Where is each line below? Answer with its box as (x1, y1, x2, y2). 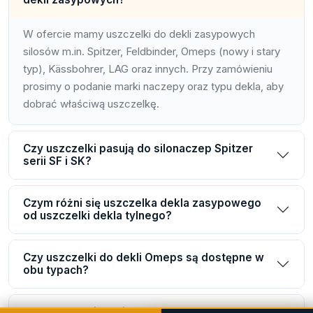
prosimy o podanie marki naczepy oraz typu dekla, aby (23, 80, 284, 93)
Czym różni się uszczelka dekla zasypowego (23, 196, 261, 210)
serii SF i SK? (23, 154, 92, 168)
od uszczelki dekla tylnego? (23, 208, 172, 222)
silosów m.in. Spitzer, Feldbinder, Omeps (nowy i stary (23, 45, 280, 58)
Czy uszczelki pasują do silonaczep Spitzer (23, 141, 253, 155)
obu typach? (23, 263, 89, 277)
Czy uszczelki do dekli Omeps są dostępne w (23, 250, 264, 264)
